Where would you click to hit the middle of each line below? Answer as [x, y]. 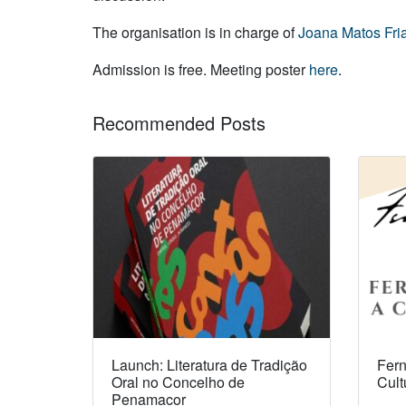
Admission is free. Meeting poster [201, 70]
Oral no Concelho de [178, 382]
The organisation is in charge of [195, 33]
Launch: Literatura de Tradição [209, 364]
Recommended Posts [179, 122]
